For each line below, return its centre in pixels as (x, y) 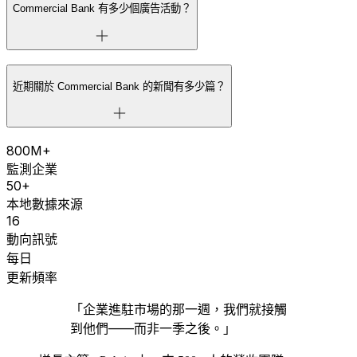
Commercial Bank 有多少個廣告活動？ (102, 9)
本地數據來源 (45, 204)
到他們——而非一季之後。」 (153, 328)
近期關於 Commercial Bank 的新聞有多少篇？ (119, 86)
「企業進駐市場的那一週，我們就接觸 (178, 309)
